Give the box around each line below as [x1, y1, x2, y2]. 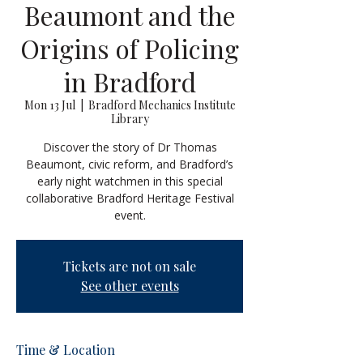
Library [110, 111, 149, 126]
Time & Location [16, 341, 115, 358]
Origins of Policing [20, 31, 239, 66]
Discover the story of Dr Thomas [42, 139, 217, 155]
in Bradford [63, 64, 196, 99]
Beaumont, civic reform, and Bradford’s [26, 156, 233, 172]
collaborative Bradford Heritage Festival [25, 190, 234, 206]
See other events [80, 277, 179, 294]
